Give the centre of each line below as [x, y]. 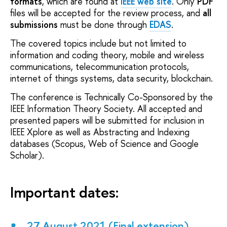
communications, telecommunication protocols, [100, 66]
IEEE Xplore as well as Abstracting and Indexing [100, 132]
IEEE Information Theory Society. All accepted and [106, 109]
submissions [34, 24]
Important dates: [65, 192]
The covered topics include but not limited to [98, 43]
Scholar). [27, 156]
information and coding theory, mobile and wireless [107, 55]
